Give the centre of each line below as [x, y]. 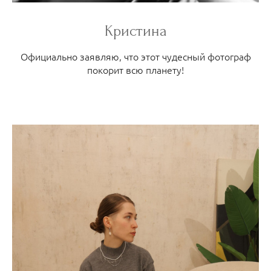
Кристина [135, 31]
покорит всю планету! [135, 70]
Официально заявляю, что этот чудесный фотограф [135, 57]
